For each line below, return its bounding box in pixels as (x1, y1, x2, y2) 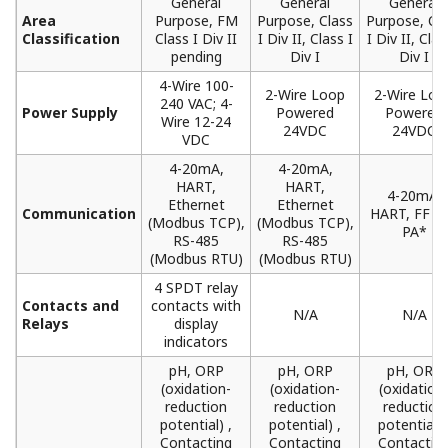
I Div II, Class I (257, 29, 353, 49)
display (174, 314, 218, 334)
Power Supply (22, 103, 118, 123)
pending (170, 47, 222, 67)
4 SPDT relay (154, 278, 238, 298)
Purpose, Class (257, 11, 353, 31)
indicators (164, 332, 228, 352)
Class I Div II (155, 29, 237, 49)
